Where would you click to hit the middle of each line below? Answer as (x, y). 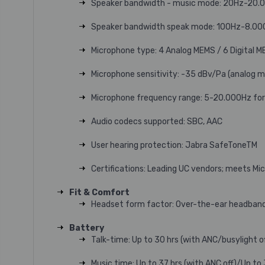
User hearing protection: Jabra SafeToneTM (174, 145)
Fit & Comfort (99, 193)
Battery (87, 228)
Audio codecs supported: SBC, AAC (156, 122)
